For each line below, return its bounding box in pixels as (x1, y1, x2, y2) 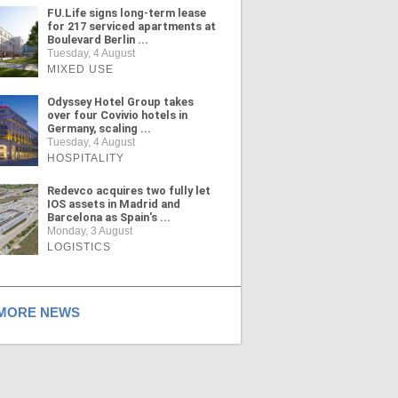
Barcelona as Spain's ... (46, 211, 171, 225)
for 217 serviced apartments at (46, 20, 216, 34)
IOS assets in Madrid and (46, 197, 180, 211)
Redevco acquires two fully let (46, 184, 211, 198)
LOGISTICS (46, 241, 111, 254)
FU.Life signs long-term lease (46, 6, 206, 20)
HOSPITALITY (46, 152, 124, 165)
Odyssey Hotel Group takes (46, 95, 194, 109)
